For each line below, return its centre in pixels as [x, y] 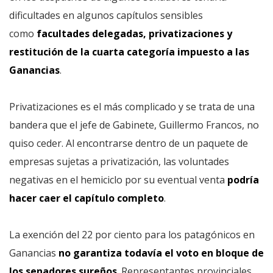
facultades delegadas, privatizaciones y [134, 34]
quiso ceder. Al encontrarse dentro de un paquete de [129, 143]
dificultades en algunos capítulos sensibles [106, 15]
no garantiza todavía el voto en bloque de [160, 253]
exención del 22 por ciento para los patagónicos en [139, 235]
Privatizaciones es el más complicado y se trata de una [132, 107]
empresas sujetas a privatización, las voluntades [119, 161]
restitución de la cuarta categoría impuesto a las [129, 52]
